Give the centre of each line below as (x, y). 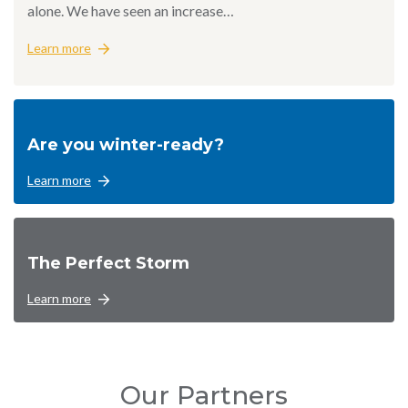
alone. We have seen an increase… (131, 11)
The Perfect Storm (108, 264)
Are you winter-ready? (126, 145)
